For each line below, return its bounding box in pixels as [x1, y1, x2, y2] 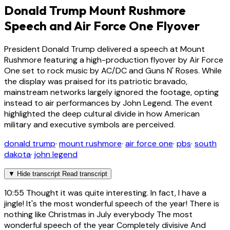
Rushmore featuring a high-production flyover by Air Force [4, 54, 223, 66]
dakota [4, 149, 31, 160]
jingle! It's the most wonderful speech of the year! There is [4, 198, 219, 209]
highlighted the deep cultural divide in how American [4, 108, 200, 120]
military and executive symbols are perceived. [4, 119, 175, 130]
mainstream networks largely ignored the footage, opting [4, 87, 219, 98]
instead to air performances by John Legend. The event [4, 98, 213, 109]
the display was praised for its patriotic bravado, [4, 76, 187, 87]
